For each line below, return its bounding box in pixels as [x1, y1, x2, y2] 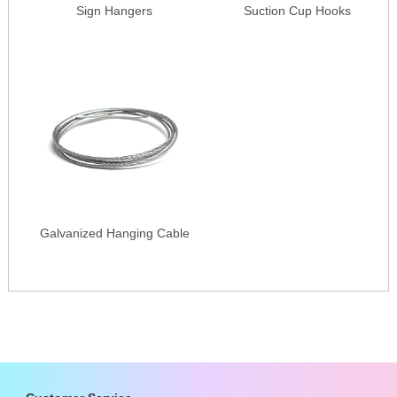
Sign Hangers [76, 3, 152, 18]
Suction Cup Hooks [243, 3, 351, 18]
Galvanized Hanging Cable [39, 225, 190, 240]
